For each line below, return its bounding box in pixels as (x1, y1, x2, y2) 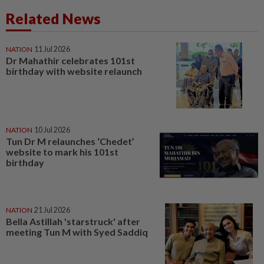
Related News (6, 9, 101, 27)
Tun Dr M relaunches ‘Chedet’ (6, 135, 134, 147)
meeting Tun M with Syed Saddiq (6, 226, 148, 238)
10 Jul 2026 (34, 125, 70, 134)
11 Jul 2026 (34, 45, 70, 54)
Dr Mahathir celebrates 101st (6, 55, 135, 66)
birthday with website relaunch (6, 65, 142, 77)
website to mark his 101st (6, 146, 118, 157)
